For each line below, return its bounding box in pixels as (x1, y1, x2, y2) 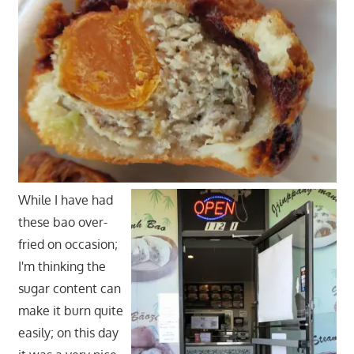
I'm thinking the (17, 258, 106, 274)
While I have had (17, 191, 113, 208)
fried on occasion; (17, 235, 118, 252)
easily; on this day (17, 324, 119, 341)
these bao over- (17, 213, 107, 230)
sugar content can (17, 280, 121, 296)
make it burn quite (17, 302, 123, 318)
